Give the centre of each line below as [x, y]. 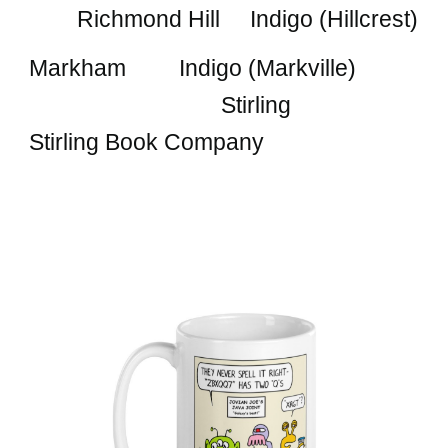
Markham [78, 68]
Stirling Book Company [147, 142]
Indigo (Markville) [268, 68]
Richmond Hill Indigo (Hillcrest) [248, 19]
